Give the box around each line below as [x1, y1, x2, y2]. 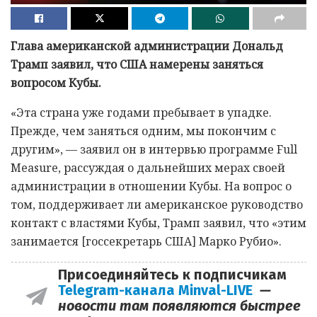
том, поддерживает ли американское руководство [11, 197, 303, 213]
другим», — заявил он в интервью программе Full [11, 142, 297, 158]
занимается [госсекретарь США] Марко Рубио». [11, 234, 282, 250]
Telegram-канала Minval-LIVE [57, 282, 260, 299]
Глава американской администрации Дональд [11, 38, 283, 54]
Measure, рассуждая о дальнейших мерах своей [11, 160, 285, 176]
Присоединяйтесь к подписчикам [57, 266, 287, 284]
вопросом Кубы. [11, 75, 101, 91]
